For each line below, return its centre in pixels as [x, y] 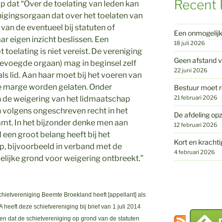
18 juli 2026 [189, 43]
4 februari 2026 [194, 152]
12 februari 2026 [195, 125]
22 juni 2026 [191, 70]
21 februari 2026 [195, 97]
